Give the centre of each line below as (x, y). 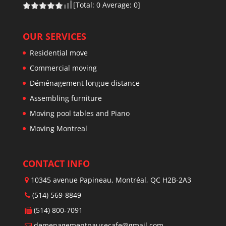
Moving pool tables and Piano (79, 114)
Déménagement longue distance (84, 83)
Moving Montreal (58, 129)
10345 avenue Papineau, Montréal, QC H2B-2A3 (111, 180)
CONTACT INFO (56, 164)
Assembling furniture (66, 98)
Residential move (59, 53)
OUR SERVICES (54, 37)
